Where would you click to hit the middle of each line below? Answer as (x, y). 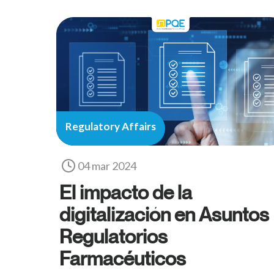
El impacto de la (126, 192)
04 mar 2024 (107, 166)
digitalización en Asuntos (164, 214)
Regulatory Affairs (111, 127)
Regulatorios (113, 236)
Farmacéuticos (123, 258)
